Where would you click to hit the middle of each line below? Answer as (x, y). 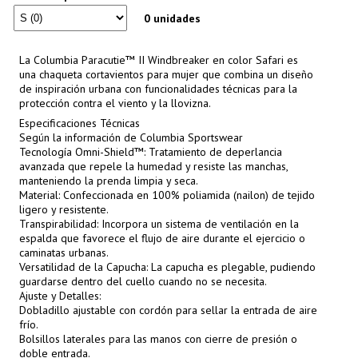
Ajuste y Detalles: (60, 295)
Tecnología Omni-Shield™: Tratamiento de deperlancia (151, 151)
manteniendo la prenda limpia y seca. (109, 180)
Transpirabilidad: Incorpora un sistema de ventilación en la (159, 223)
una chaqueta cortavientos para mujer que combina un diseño (166, 74)
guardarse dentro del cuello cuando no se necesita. (143, 281)
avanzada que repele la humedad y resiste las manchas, (153, 166)
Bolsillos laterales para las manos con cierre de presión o (158, 338)
